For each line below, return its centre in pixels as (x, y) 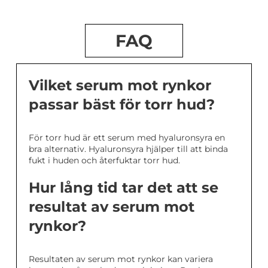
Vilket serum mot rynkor (120, 86)
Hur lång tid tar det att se (124, 188)
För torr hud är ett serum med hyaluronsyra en (127, 138)
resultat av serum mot (112, 207)
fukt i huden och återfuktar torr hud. (104, 161)
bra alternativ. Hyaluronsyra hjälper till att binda (128, 149)
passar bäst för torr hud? (122, 105)
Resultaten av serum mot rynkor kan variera (121, 259)
